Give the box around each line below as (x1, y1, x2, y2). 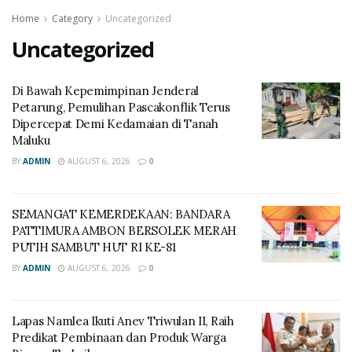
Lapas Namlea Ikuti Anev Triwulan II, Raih (12, 313, 234, 328)
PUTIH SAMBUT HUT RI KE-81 (12, 240, 176, 255)
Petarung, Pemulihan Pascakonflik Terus (12, 100, 230, 115)
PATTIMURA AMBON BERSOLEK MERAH (12, 223, 236, 238)
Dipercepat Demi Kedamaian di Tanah (12, 116, 218, 131)
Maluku (12, 133, 50, 148)
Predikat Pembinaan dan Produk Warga (12, 330, 226, 345)
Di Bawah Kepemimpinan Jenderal (12, 83, 199, 98)
